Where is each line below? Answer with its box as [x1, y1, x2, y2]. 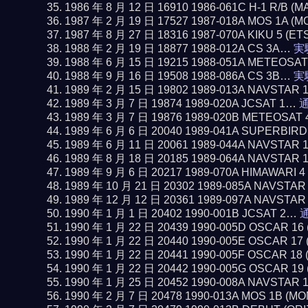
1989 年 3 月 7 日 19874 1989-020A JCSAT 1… [64, 98, 299, 109]
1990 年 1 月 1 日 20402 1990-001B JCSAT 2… [64, 208, 300, 219]
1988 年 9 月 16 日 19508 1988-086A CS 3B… [64, 70, 294, 82]
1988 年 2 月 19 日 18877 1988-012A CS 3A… [64, 43, 294, 54]
